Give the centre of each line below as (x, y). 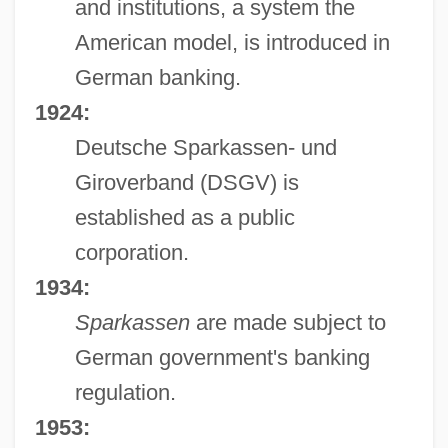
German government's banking (222, 357)
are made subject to (287, 322)
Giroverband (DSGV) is (186, 182)
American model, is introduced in (232, 42)
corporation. (131, 252)
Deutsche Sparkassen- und (205, 147)
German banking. (157, 77)
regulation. (125, 392)
